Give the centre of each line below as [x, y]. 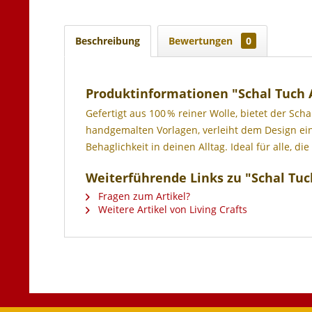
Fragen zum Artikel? [143, 196]
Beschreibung [108, 41]
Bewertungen [202, 41]
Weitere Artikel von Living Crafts [171, 209]
